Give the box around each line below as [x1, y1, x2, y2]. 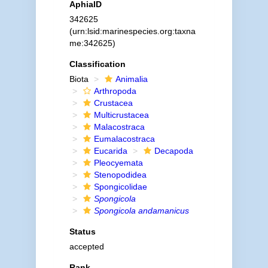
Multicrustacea [93, 110, 149, 120]
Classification [69, 59, 126, 69]
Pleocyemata [93, 158, 143, 167]
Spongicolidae [93, 182, 147, 191]
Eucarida [93, 146, 127, 156]
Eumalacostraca [93, 134, 155, 144]
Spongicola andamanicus [93, 206, 189, 215]
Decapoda [154, 146, 193, 156]
